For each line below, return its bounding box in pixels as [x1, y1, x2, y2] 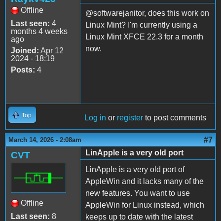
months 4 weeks [11, 27, 68, 36]
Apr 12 [39, 46, 64, 55]
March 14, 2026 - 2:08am [8, 136, 81, 144]
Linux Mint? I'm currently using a [85, 20, 197, 29]
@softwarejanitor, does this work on [85, 8, 209, 17]
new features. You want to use [85, 188, 190, 197]
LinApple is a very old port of [85, 165, 184, 174]
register [117, 113, 143, 122]
